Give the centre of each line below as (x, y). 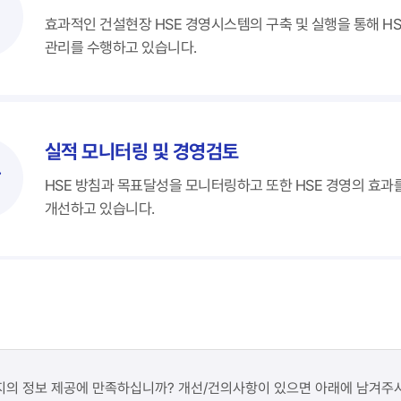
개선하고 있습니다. (100, 209)
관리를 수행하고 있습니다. (121, 47)
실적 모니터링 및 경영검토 (142, 151)
